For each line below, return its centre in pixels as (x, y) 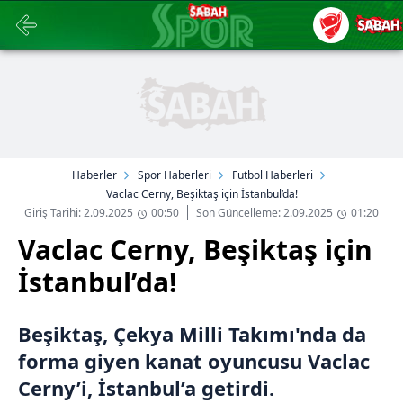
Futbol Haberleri (273, 175)
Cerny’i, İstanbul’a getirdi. (146, 388)
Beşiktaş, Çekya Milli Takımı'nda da (192, 334)
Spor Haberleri (175, 175)
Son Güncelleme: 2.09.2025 (264, 213)
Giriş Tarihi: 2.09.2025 (79, 213)
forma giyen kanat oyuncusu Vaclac (194, 361)
